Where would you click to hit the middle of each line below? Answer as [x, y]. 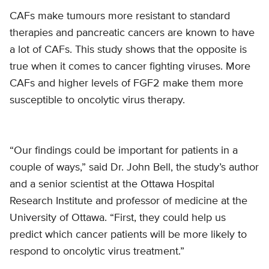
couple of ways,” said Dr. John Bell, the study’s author [134, 168]
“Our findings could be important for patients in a [124, 151]
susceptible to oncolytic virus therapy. [97, 100]
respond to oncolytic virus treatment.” [97, 252]
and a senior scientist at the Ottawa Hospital [112, 185]
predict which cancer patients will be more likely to [128, 235]
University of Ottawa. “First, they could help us [118, 218]
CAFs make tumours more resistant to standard [120, 16]
